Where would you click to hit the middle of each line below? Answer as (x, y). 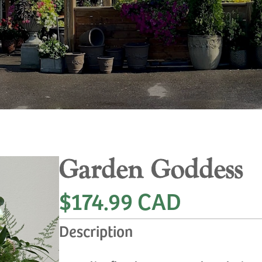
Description (96, 230)
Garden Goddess (151, 169)
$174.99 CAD (120, 200)
